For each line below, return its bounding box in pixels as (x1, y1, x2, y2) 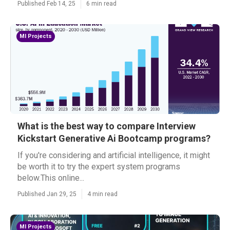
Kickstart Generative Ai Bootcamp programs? (17, 133, 210, 144)
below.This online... (17, 173, 84, 183)
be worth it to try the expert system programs (17, 162, 180, 171)
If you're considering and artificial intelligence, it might (17, 150, 210, 160)
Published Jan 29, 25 (17, 190, 76, 198)
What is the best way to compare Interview (17, 121, 196, 131)
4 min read (87, 190, 118, 198)
